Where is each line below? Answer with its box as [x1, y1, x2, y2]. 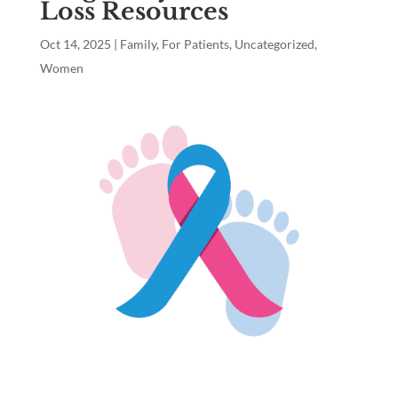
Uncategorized [234, 36, 314, 52]
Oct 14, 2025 [39, 36, 111, 52]
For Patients [161, 36, 229, 52]
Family [119, 36, 156, 52]
